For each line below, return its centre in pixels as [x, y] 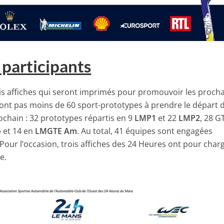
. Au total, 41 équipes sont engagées [145, 131]
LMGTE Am [56, 131]
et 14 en [18, 131]
